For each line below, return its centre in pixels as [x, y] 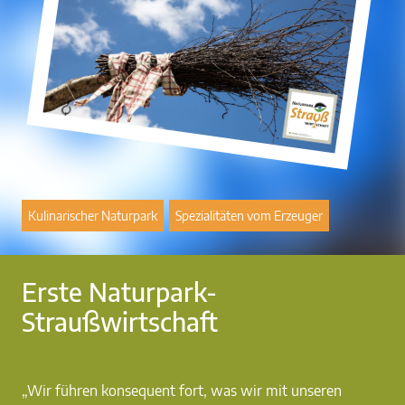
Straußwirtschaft [120, 321]
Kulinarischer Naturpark [93, 215]
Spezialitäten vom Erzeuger [249, 215]
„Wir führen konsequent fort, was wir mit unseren [182, 390]
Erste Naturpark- [119, 291]
